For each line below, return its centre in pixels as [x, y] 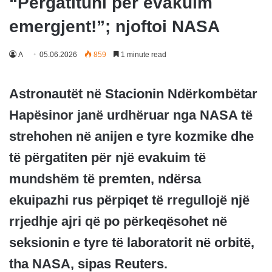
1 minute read [143, 55]
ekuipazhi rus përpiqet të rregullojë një [129, 200]
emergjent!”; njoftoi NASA [114, 26]
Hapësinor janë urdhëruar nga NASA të [131, 115]
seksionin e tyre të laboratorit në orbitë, [132, 243]
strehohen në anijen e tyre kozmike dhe [131, 136]
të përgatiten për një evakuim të [107, 158]
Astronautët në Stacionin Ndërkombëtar [133, 94]
